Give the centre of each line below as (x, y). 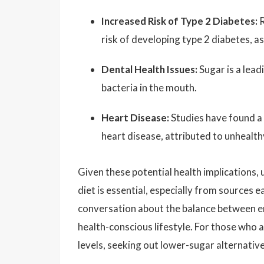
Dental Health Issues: (149, 69)
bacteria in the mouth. (149, 88)
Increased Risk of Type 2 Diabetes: (179, 21)
